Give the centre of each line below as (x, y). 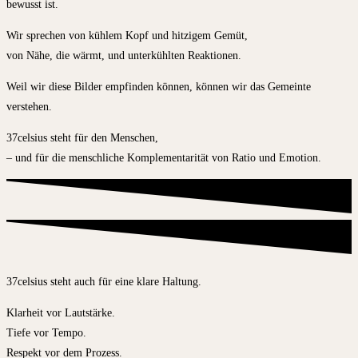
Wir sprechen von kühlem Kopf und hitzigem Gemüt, (127, 35)
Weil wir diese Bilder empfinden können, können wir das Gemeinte (159, 86)
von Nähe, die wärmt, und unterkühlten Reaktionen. (124, 55)
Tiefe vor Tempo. (46, 332)
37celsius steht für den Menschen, (82, 137)
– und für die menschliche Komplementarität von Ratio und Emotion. (164, 157)
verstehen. (29, 106)
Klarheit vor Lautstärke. (61, 312)
